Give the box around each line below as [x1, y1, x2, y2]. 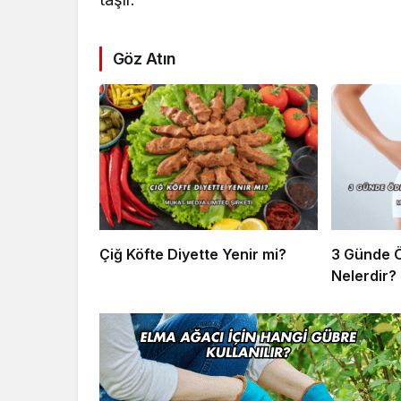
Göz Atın [113, 49, 176, 69]
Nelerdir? [330, 266, 397, 285]
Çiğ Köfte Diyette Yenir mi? [99, 244, 286, 263]
